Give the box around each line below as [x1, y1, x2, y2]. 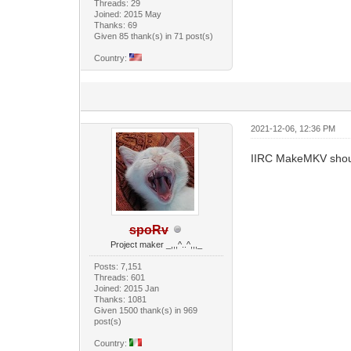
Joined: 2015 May [94, 9, 162, 19]
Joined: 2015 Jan [94, 283, 160, 293]
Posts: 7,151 [94, 261, 143, 271]
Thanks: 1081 [94, 294, 147, 304]
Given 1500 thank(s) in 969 [94, 305, 198, 315]
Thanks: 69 [94, 20, 138, 30]
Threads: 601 [94, 272, 146, 282]
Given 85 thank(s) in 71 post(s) [94, 31, 214, 41]
